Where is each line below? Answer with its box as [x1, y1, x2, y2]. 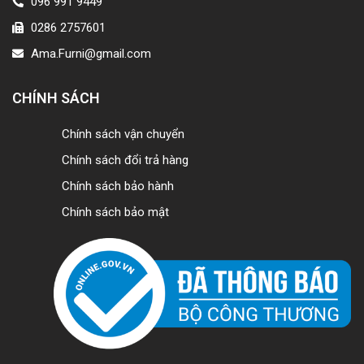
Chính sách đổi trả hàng [62, 152, 188, 167]
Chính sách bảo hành [62, 178, 174, 193]
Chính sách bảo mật [62, 204, 169, 219]
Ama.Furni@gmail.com [30, 45, 151, 61]
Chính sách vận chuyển [62, 126, 184, 141]
